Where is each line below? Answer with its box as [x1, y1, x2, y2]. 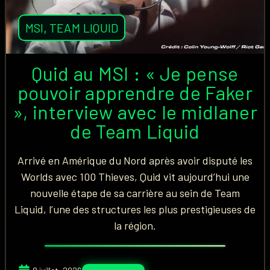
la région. [114, 219, 156, 232]
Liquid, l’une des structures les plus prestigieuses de [14, 202, 256, 216]
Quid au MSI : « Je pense [31, 61, 239, 84]
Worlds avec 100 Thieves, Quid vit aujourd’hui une [20, 170, 250, 183]
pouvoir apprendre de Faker [17, 81, 253, 104]
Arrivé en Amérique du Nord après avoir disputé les [17, 154, 253, 167]
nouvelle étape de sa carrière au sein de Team [30, 186, 240, 199]
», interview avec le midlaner [13, 100, 257, 123]
